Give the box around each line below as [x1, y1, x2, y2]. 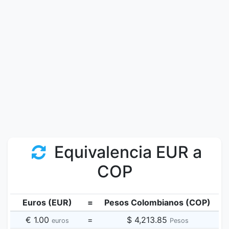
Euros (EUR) [22, 197, 72, 208]
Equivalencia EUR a [50, 142, 202, 162]
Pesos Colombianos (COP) [104, 197, 211, 208]
